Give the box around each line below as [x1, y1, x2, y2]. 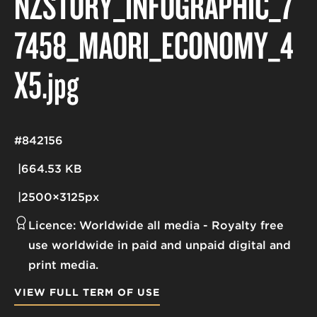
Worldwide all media [79, 218, 200, 232]
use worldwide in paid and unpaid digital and [28, 238, 291, 252]
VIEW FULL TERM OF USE [14, 286, 160, 298]
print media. [28, 258, 98, 272]
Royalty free [212, 218, 284, 232]
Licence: [28, 218, 76, 232]
